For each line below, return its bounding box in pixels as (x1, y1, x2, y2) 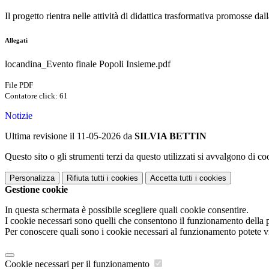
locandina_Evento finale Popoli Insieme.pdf (5, 59, 171, 70)
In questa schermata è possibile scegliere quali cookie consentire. (5, 205, 249, 216)
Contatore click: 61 (5, 91, 68, 101)
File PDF (5, 80, 33, 90)
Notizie (5, 110, 32, 121)
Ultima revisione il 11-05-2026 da (5, 131, 134, 142)
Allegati (5, 37, 28, 44)
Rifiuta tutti (67, 174, 104, 183)
